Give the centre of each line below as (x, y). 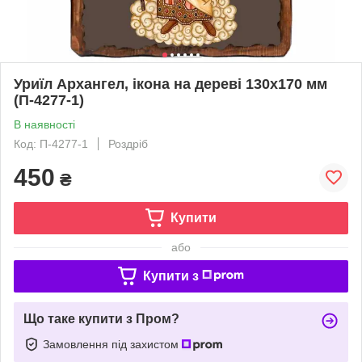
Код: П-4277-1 (51, 143)
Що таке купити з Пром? (101, 318)
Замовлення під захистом (112, 344)
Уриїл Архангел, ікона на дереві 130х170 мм (170, 84)
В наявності (44, 124)
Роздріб (128, 143)
